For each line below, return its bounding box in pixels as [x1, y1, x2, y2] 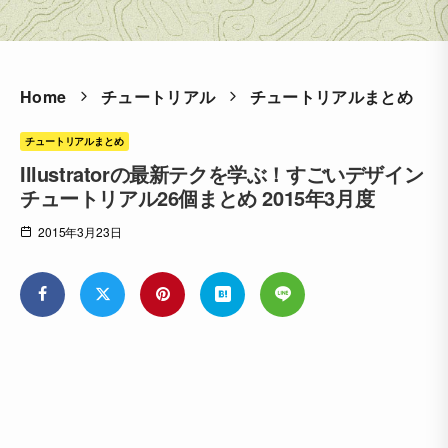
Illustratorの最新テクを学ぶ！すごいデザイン [20, 158, 424, 188]
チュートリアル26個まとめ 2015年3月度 [20, 182, 375, 212]
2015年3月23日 [37, 222, 122, 240]
